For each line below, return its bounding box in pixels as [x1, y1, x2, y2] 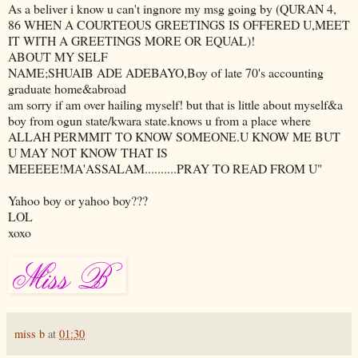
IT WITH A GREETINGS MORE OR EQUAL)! [8, 31, 255, 49]
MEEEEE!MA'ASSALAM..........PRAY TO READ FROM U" [8, 159, 322, 177]
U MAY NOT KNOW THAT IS [8, 143, 168, 161]
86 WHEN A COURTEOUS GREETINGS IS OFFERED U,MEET [8, 15, 350, 33]
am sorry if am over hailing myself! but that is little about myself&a [8, 95, 343, 113]
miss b [14, 325, 45, 341]
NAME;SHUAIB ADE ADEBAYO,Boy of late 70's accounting [8, 63, 324, 81]
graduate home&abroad [8, 79, 126, 97]
